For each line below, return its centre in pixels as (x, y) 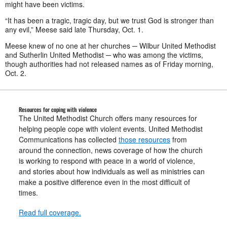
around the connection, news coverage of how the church (111, 150)
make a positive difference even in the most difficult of (104, 182)
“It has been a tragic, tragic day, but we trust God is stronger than (109, 21)
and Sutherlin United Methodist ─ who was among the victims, (104, 55)
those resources (144, 140)
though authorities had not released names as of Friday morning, (109, 64)
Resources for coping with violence (58, 109)
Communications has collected (69, 140)
